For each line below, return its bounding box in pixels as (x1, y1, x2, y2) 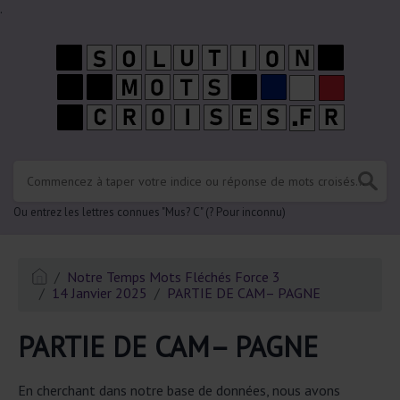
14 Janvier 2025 (52, 284, 147, 302)
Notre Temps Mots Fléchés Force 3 (67, 268, 281, 286)
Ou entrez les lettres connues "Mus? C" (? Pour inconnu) (13, 204, 286, 220)
